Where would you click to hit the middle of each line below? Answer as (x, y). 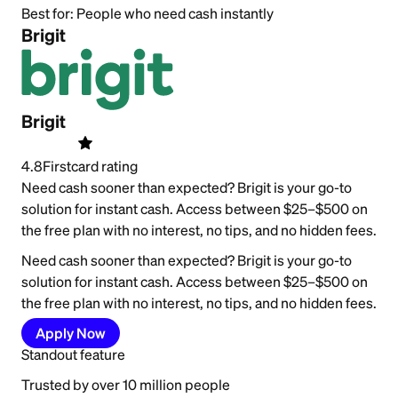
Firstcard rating (90, 167)
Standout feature (73, 355)
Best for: (49, 14)
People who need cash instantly (175, 14)
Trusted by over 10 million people (126, 385)
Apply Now (71, 334)
